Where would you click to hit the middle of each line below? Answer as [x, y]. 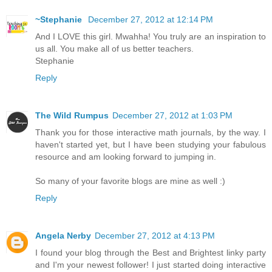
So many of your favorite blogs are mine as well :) [130, 181]
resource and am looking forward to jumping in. [126, 156]
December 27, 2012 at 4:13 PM [155, 235]
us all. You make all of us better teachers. [114, 48]
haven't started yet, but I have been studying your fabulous [151, 144]
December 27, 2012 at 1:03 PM [172, 115]
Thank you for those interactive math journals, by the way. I [151, 132]
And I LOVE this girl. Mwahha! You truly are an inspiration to [151, 36]
